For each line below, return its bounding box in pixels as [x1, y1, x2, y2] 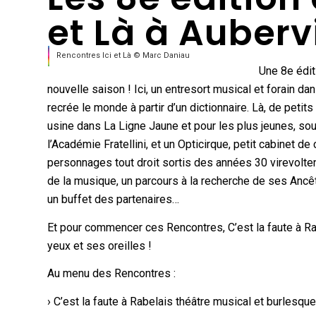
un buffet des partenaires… [47, 193, 180, 207]
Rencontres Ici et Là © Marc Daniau [56, 51, 190, 61]
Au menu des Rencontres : [47, 267, 176, 281]
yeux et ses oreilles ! [47, 238, 152, 253]
